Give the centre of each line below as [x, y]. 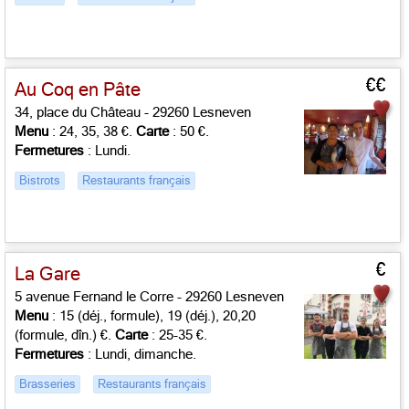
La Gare [47, 274]
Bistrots [40, 180]
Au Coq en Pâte [78, 90]
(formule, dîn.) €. [65, 335]
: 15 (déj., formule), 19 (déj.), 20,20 [152, 316]
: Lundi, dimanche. [140, 354]
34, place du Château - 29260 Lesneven [133, 112]
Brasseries [47, 384]
